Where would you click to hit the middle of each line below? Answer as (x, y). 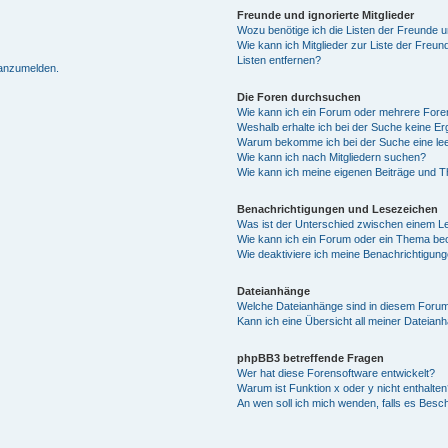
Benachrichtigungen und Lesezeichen (337, 208)
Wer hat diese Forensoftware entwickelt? (335, 372)
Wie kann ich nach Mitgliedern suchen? (331, 156)
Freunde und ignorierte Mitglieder (325, 14)
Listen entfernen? (278, 59)
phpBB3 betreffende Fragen (310, 357)
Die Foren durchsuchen (298, 96)
